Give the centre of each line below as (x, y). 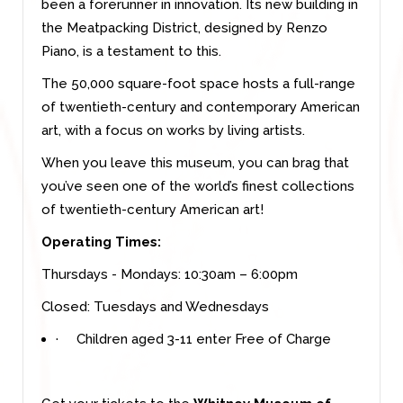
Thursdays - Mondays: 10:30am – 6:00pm (170, 274)
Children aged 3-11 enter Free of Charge (204, 339)
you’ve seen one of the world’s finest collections (198, 186)
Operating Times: (101, 242)
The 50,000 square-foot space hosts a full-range (198, 83)
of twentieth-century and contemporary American (201, 107)
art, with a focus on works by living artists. (173, 130)
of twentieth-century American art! (152, 209)
